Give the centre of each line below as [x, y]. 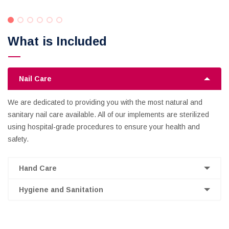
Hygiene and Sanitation [61, 190]
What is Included [57, 41]
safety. [18, 139]
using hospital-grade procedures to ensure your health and [104, 127]
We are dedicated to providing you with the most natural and [105, 102]
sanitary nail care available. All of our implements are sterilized [108, 114]
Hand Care [38, 168]
